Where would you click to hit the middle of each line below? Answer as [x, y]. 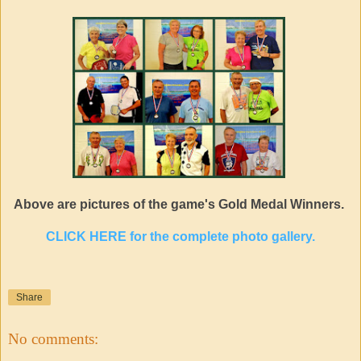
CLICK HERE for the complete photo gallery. [180, 236]
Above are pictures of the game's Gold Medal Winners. [180, 204]
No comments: [53, 339]
